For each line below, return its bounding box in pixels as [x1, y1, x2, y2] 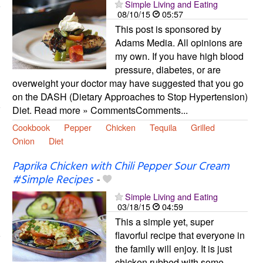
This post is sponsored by [114, 22, 221, 36]
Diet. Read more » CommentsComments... [12, 103, 188, 117]
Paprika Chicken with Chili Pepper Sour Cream [12, 157, 230, 176]
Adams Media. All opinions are [114, 35, 242, 49]
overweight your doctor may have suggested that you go [12, 76, 244, 90]
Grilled [190, 120, 215, 133]
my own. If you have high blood [114, 49, 244, 63]
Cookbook [12, 120, 50, 133]
